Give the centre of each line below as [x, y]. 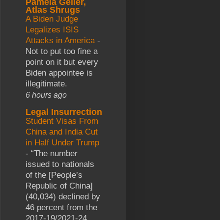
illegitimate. [46, 83]
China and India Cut [62, 132]
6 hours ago [46, 95]
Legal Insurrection [64, 112]
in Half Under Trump [62, 142]
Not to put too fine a [62, 51]
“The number [54, 153]
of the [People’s [54, 175]
